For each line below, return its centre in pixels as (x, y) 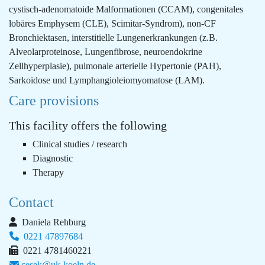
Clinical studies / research (80, 144)
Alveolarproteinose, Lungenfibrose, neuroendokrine (106, 52)
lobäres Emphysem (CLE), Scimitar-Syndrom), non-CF (112, 23)
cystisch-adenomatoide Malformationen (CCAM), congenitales (126, 9)
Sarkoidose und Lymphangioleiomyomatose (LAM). (107, 80)
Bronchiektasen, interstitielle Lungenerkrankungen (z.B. (113, 38)
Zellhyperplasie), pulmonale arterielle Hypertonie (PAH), (115, 66)
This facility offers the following (88, 125)
